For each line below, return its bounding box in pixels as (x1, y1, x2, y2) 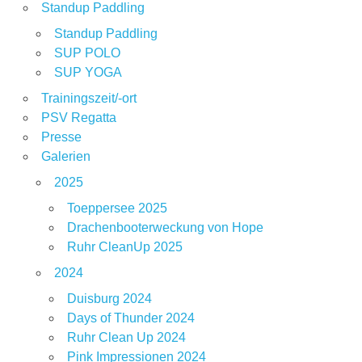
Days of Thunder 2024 (66, 311, 195, 326)
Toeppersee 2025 (66, 201, 167, 216)
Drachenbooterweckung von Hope (66, 221, 263, 235)
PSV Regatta (40, 111, 116, 125)
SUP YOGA (53, 65, 122, 80)
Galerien (40, 149, 90, 164)
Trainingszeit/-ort (40, 91, 137, 106)
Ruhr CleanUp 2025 (66, 240, 183, 255)
